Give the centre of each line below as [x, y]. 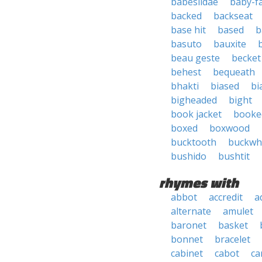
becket [246, 58]
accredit [226, 197]
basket [233, 225]
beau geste [195, 58]
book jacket [196, 114]
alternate [191, 211]
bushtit [234, 156]
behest [186, 72]
